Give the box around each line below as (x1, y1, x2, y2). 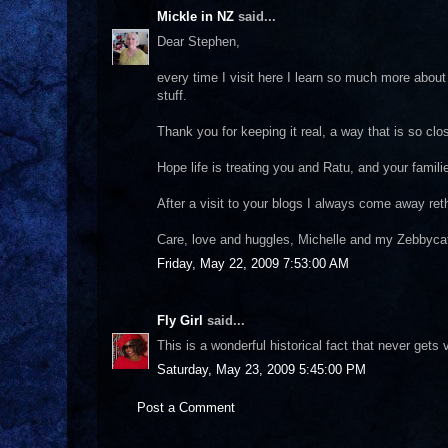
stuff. (157, 87, 187, 103)
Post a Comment (137, 399, 235, 415)
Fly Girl (157, 313, 203, 328)
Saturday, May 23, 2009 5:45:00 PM (157, 362, 366, 377)
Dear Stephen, (157, 33, 240, 49)
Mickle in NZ (157, 9, 234, 24)
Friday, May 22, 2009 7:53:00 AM (157, 256, 349, 271)
